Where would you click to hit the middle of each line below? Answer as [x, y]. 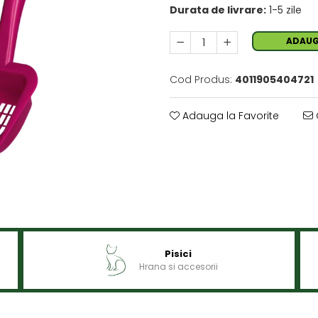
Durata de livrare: [218, 10]
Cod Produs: [201, 79]
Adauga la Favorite [229, 116]
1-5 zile [284, 10]
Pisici [179, 254]
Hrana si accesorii [178, 267]
